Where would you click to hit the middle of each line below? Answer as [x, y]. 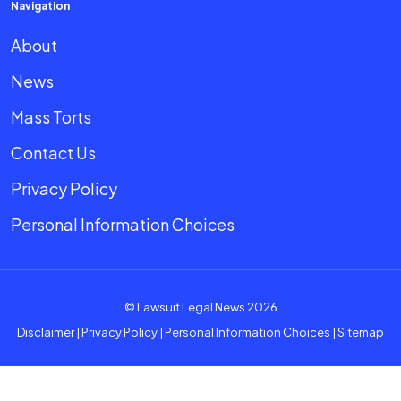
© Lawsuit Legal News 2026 [200, 307]
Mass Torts [51, 117]
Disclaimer [46, 333]
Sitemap [361, 333]
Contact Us [53, 153]
